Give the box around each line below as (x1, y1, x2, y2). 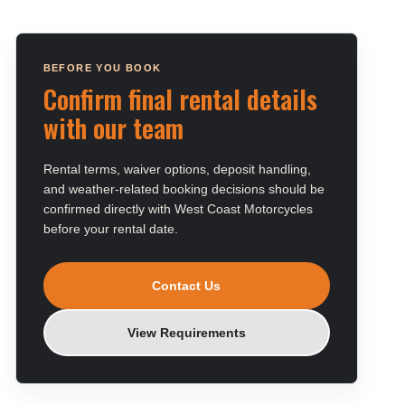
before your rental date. (42, 221, 178, 236)
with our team (42, 109, 184, 146)
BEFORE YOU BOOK (42, 62, 162, 73)
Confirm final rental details (42, 80, 317, 118)
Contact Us (152, 278, 221, 293)
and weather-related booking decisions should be (42, 182, 325, 196)
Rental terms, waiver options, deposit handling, (42, 162, 311, 176)
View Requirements (127, 325, 246, 340)
